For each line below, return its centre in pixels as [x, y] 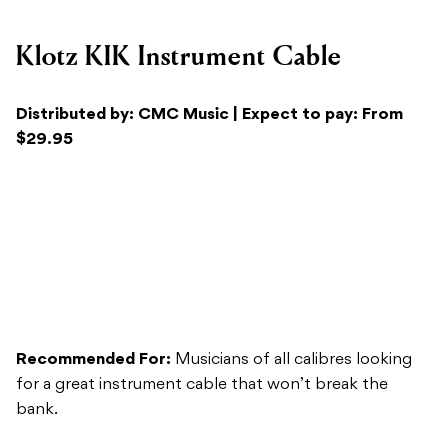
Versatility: [59, 413]
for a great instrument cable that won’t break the [202, 278]
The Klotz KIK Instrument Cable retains [252, 413]
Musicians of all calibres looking [291, 253]
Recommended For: [93, 253]
